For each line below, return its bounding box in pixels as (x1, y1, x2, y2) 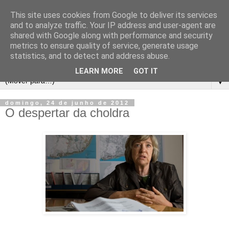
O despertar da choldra (5, 105, 129, 120)
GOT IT (133, 67, 158, 76)
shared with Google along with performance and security (10, 31, 213, 40)
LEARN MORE (75, 67, 123, 76)
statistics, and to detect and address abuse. (10, 51, 170, 61)
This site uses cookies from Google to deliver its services (10, 10, 217, 20)
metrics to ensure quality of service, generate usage (10, 41, 198, 51)
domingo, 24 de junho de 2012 (5, 99, 129, 106)
